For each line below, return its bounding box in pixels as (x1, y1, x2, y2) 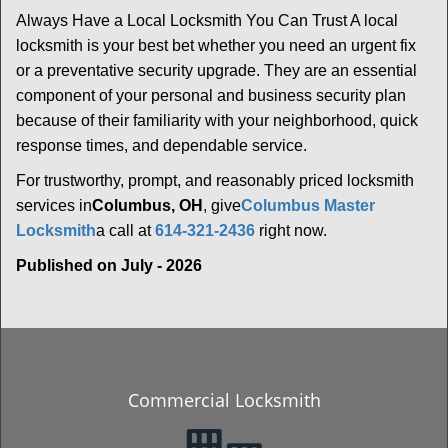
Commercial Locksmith (127, 388, 321, 412)
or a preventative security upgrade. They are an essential (16, 62, 417, 79)
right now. (255, 222, 327, 239)
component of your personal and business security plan (16, 87, 406, 104)
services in (16, 197, 92, 214)
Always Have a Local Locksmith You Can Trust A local (16, 12, 398, 29)
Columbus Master (241, 197, 375, 214)
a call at (96, 222, 155, 239)
